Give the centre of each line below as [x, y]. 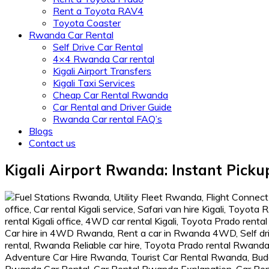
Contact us [52, 143]
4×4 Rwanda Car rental [104, 59]
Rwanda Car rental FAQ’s [107, 119]
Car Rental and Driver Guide [112, 107]
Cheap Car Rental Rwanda [110, 95]
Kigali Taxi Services [94, 83]
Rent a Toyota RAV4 [98, 11]
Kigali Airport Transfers [102, 71]
